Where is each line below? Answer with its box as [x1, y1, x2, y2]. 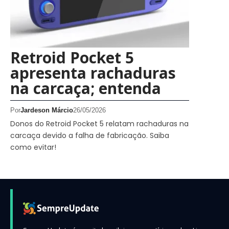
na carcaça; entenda [10, 77, 161, 99]
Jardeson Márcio [20, 106, 73, 114]
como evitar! [10, 142, 56, 152]
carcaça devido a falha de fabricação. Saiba [10, 130, 169, 141]
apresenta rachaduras [10, 62, 176, 83]
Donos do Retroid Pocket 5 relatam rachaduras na [10, 118, 189, 129]
